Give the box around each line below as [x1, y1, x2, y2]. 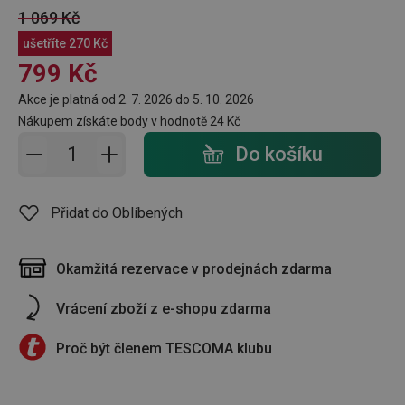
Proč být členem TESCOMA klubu [56, 339, 272, 357]
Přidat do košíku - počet [46, 134, 197, 152]
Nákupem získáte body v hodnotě [18, 113, 210, 128]
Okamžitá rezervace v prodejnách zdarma [56, 259, 332, 278]
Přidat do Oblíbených [51, 203, 183, 221]
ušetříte [22, 35, 69, 51]
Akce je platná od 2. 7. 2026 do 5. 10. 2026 [18, 91, 254, 107]
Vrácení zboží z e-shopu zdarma [56, 299, 271, 317]
